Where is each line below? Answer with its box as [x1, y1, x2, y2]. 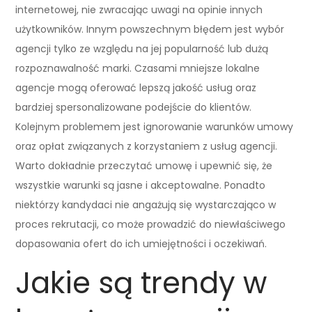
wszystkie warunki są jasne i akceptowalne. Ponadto [15, 178, 266, 192]
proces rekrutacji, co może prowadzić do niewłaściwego [15, 217, 286, 231]
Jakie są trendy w [15, 262, 267, 304]
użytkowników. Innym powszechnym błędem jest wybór [15, 22, 285, 36]
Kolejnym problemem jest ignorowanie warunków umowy [15, 119, 294, 134]
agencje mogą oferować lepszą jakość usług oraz [15, 80, 257, 95]
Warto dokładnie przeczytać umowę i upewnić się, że [15, 158, 273, 173]
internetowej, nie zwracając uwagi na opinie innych [15, 2, 263, 17]
